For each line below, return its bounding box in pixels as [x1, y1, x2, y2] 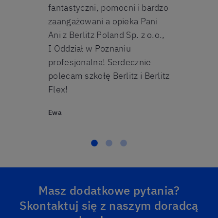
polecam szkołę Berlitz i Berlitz [48, 70, 170, 81]
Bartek [170, 54, 192, 62]
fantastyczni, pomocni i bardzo [48, 2, 169, 13]
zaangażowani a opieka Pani [48, 16, 158, 27]
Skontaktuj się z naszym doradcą [19, 198, 199, 213]
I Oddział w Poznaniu [48, 43, 131, 54]
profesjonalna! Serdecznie [48, 56, 151, 68]
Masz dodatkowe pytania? [38, 182, 180, 198]
